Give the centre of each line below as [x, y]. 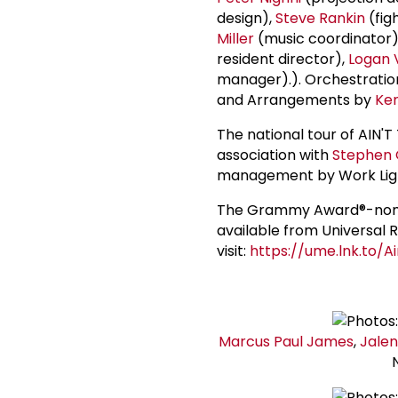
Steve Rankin [320, 18]
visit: [233, 251]
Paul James [314, 341]
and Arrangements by [296, 99]
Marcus [246, 341]
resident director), [283, 59]
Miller [235, 38]
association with [275, 155]
